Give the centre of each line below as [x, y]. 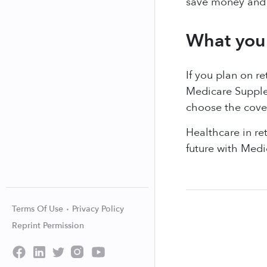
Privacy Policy [98, 209]
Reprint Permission [48, 226]
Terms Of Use [39, 209]
